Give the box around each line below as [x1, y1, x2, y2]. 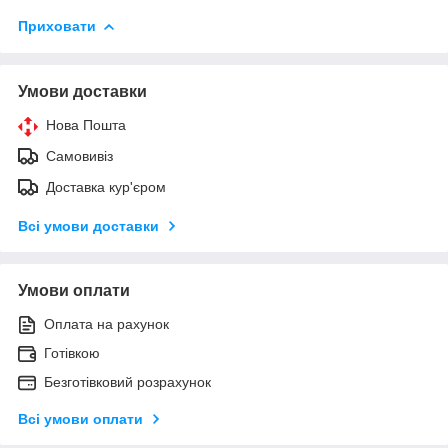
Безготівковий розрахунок [44, 373, 211, 390]
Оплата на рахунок [44, 315, 169, 332]
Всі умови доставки [18, 217, 159, 234]
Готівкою [44, 344, 100, 361]
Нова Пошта [46, 116, 126, 133]
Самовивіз [46, 147, 113, 164]
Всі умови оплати [18, 410, 143, 427]
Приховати [18, 17, 96, 34]
